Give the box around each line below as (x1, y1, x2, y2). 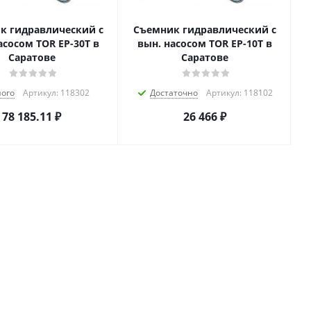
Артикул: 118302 (22, 87, 90, 99)
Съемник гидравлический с (133, 23, 276, 36)
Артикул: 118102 (206, 87, 273, 99)
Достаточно (150, 87, 198, 99)
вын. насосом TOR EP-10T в (137, 37, 231, 50)
